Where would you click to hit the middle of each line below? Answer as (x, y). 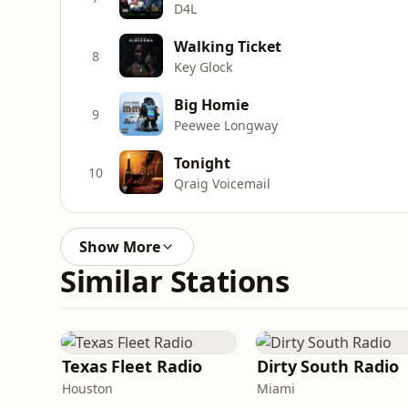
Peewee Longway (226, 125)
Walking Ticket (228, 46)
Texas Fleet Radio (132, 366)
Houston (87, 388)
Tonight (202, 163)
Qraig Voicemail (222, 183)
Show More (120, 247)
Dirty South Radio (328, 366)
